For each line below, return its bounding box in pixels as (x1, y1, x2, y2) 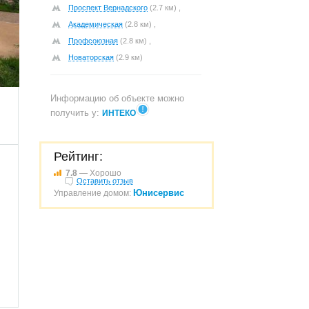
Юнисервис (133, 188, 184, 198)
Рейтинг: (54, 150, 103, 163)
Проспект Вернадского (68, 3, 148, 12)
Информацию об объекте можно (50, 93, 184, 103)
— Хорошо (77, 168, 121, 178)
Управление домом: (54, 188, 133, 198)
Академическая (68, 20, 123, 28)
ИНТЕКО (102, 108, 136, 118)
